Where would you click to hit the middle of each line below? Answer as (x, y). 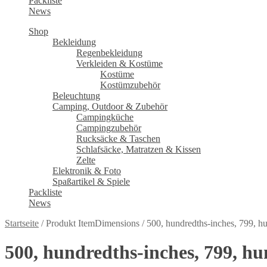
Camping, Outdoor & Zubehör (110, 106)
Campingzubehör (109, 128)
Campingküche (105, 117)
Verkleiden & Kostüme (119, 63)
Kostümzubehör (130, 85)
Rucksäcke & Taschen (118, 139)
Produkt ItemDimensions (93, 223)
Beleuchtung (76, 96)
